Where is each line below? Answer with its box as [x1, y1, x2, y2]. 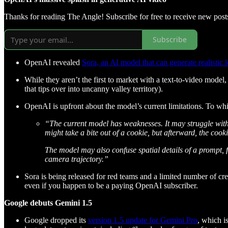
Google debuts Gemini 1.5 [4, 198, 92, 207]
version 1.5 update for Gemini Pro [88, 215, 197, 224]
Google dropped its [24, 215, 88, 224]
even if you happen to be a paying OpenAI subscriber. [24, 181, 198, 190]
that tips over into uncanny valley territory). [24, 84, 163, 93]
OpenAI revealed [24, 58, 82, 67]
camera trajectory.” [45, 154, 108, 163]
